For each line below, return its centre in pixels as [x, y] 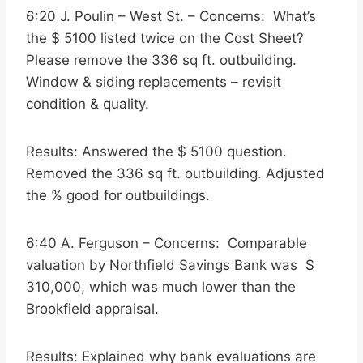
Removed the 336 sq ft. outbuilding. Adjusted [175, 173]
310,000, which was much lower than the [161, 287]
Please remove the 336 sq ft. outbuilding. [161, 60]
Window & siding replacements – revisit [154, 82]
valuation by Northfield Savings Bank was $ [170, 265]
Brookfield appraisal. [92, 309]
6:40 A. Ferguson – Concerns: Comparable [167, 243]
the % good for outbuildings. [118, 195]
